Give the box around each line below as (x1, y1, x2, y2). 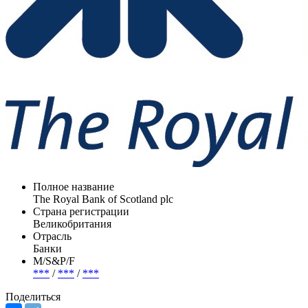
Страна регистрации (33, 205, 129, 217)
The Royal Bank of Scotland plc (33, 192, 173, 205)
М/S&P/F (33, 254, 75, 267)
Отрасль (33, 230, 71, 242)
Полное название (33, 180, 114, 192)
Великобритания (33, 217, 111, 230)
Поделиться (5, 290, 60, 302)
